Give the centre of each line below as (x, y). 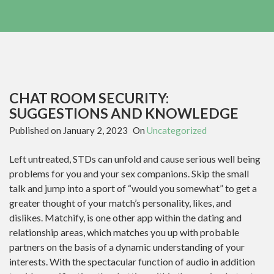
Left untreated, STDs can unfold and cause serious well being (135, 159)
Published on (36, 130)
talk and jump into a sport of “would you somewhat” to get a (133, 188)
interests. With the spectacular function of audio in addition (132, 261)
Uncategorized (177, 130)
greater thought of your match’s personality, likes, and (120, 203)
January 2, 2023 (95, 130)
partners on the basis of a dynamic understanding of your (127, 247)
